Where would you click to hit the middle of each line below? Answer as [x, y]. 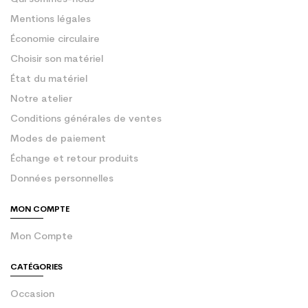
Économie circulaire [55, 40]
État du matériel [49, 80]
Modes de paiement [58, 140]
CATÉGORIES [36, 268]
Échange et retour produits [74, 159]
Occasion [32, 295]
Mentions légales [51, 20]
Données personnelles [62, 179]
